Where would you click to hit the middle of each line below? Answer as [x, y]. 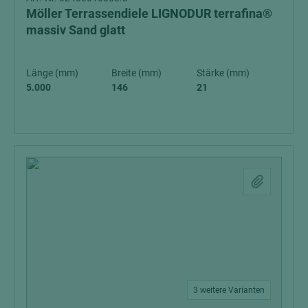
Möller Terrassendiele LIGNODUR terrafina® [149, 13]
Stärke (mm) [223, 73]
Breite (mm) [136, 73]
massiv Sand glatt [76, 30]
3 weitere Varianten [229, 290]
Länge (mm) [52, 73]
